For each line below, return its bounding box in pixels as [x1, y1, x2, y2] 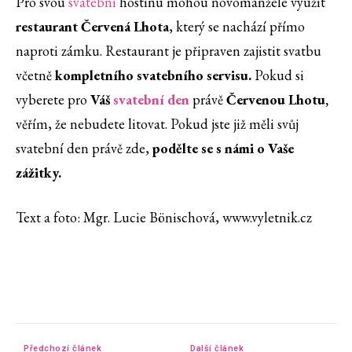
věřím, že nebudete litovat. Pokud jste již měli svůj [16, 115, 299, 134]
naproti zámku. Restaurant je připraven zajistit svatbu [16, 42, 321, 60]
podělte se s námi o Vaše [152, 139, 294, 158]
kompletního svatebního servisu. [55, 66, 255, 85]
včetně [16, 66, 55, 85]
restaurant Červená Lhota [16, 17, 169, 36]
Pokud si [255, 66, 304, 85]
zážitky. [16, 163, 61, 182]
